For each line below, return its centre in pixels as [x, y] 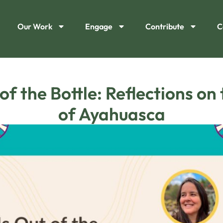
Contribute [165, 26]
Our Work [35, 26]
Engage [99, 26]
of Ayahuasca [111, 114]
